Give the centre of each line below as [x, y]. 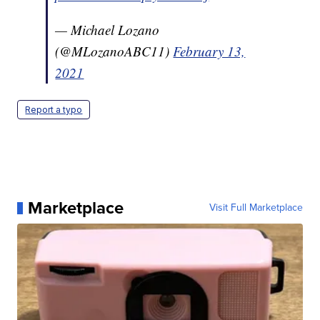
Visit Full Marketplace [256, 208]
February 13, [209, 51]
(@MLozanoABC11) [114, 51]
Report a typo [54, 110]
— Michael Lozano [107, 30]
